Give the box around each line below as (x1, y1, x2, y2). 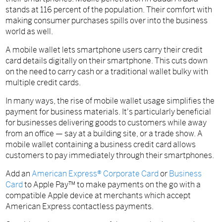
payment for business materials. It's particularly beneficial (5, 107, 212, 117)
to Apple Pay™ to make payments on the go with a (24, 179, 201, 190)
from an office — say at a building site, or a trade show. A (5, 128, 203, 139)
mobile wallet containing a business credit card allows (5, 139, 196, 150)
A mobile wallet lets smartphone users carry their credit (5, 45, 203, 55)
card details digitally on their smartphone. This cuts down (5, 55, 208, 66)
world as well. (5, 26, 54, 37)
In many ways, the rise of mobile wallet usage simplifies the (5, 96, 215, 107)
